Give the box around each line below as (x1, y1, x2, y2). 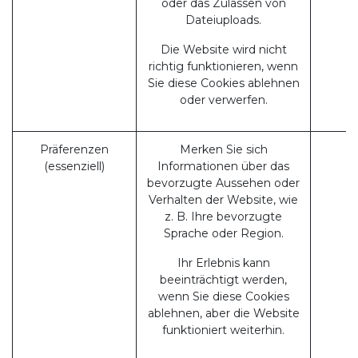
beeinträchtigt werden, (160, 272, 287, 287)
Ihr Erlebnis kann (177, 256, 270, 270)
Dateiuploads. (185, 13, 261, 27)
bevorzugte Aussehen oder (147, 176, 300, 190)
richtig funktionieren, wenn (149, 59, 298, 74)
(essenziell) (44, 159, 105, 173)
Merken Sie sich (179, 142, 268, 157)
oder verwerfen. (179, 93, 268, 107)
